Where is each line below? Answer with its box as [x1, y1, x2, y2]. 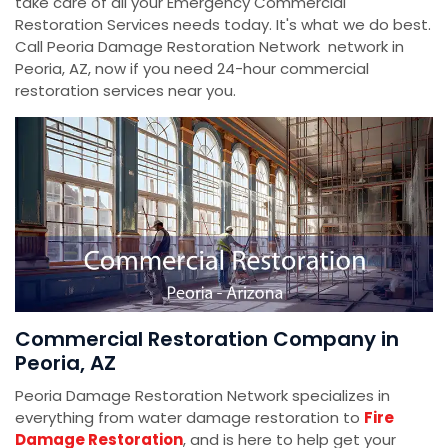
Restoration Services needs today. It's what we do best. [15, 14, 431, 35]
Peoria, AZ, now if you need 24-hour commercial [15, 58, 369, 79]
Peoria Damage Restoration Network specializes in [15, 385, 390, 407]
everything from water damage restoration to [15, 407, 364, 429]
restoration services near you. [15, 80, 236, 101]
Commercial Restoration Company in [15, 325, 399, 354]
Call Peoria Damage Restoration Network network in [15, 36, 404, 57]
